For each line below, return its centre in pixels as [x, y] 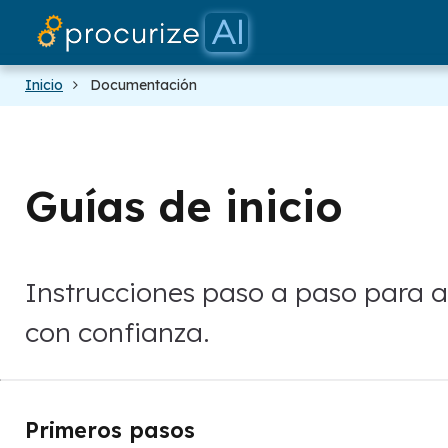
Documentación [143, 85]
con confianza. [117, 332]
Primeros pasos [110, 430]
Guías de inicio [184, 206]
